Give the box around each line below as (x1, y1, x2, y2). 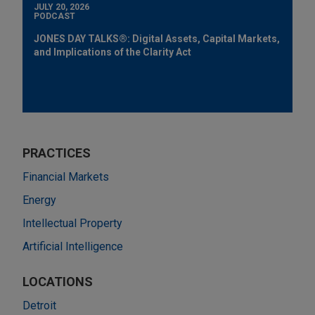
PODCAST (34, 11, 75, 21)
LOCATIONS (22, 274, 93, 289)
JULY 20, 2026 (34, 1, 89, 12)
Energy (22, 193, 56, 207)
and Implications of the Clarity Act (34, 46, 191, 58)
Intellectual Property (22, 216, 122, 230)
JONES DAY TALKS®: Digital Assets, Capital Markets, (34, 32, 280, 44)
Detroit (22, 298, 56, 312)
